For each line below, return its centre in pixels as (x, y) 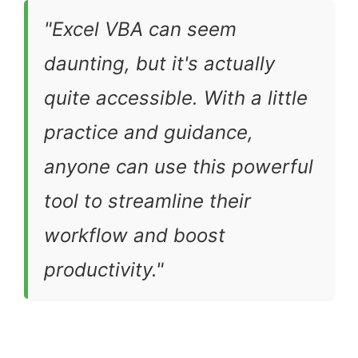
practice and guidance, (149, 133)
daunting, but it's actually (159, 64)
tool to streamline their (147, 201)
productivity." (104, 270)
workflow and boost (135, 236)
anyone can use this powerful (179, 167)
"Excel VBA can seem (140, 30)
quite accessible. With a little (176, 98)
